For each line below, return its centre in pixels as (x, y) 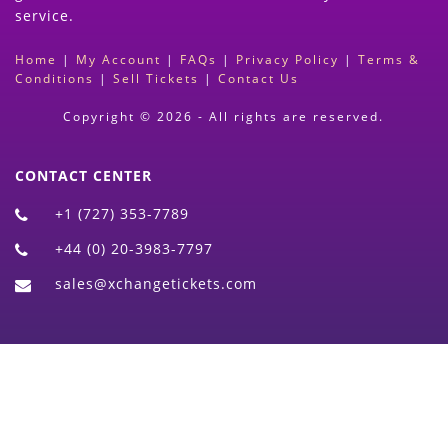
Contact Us (258, 78)
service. (44, 16)
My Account (118, 59)
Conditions (54, 78)
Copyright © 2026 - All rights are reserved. (224, 116)
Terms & (389, 59)
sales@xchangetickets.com (156, 283)
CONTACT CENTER (83, 175)
